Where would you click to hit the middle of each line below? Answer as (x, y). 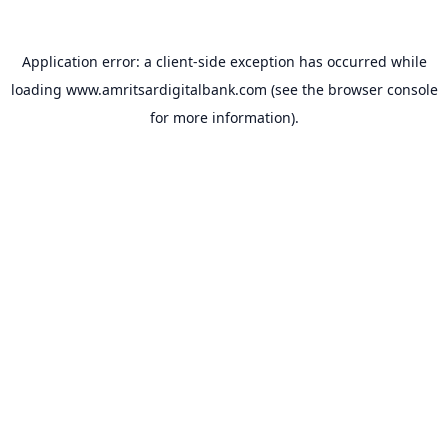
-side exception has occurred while (309, 61)
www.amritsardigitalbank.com (166, 89)
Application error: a (88, 61)
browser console (382, 89)
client (174, 61)
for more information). (224, 117)
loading (38, 89)
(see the (295, 89)
